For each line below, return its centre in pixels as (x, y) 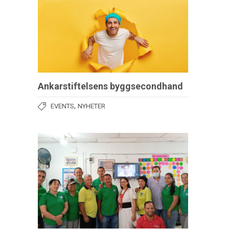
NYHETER (91, 106)
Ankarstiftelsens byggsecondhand (110, 86)
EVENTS (62, 106)
